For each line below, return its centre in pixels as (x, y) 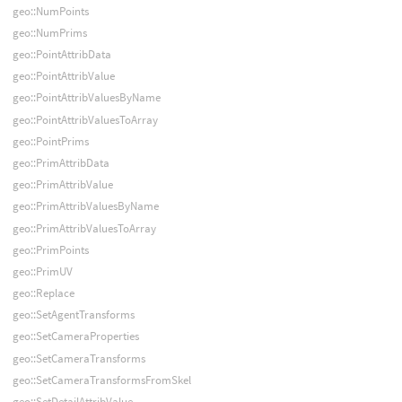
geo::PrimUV (42, 271)
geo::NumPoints (50, 11)
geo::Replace (43, 293)
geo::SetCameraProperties (75, 336)
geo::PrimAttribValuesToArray (84, 228)
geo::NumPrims (49, 32)
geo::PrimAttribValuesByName (85, 206)
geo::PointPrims (50, 141)
